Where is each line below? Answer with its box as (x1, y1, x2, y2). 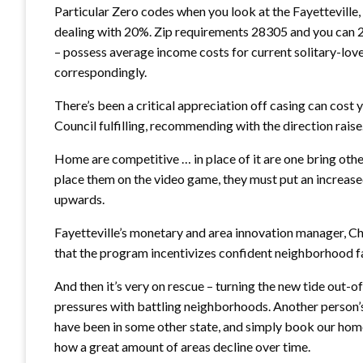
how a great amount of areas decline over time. (54, 338, 310, 354)
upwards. (54, 190, 105, 207)
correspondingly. (54, 63, 147, 79)
